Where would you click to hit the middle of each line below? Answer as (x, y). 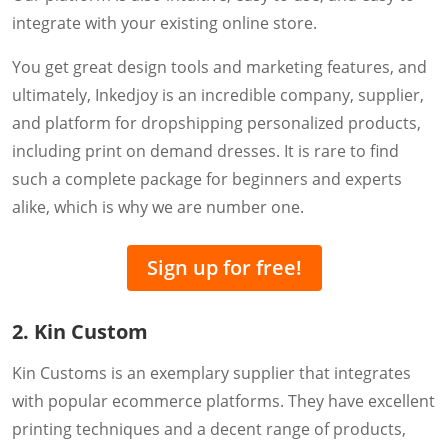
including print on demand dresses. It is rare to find (205, 150)
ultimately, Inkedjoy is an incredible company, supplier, (218, 94)
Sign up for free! (224, 267)
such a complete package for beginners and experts (207, 178)
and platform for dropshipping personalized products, (216, 122)
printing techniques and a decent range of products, (209, 428)
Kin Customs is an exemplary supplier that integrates (211, 372)
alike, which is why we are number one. (158, 206)
